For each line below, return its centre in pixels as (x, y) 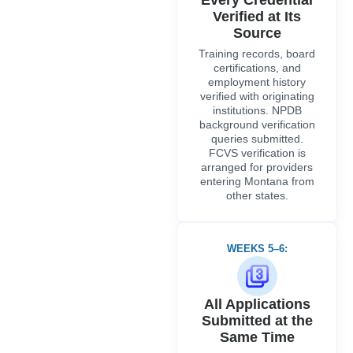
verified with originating (257, 96)
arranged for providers (257, 167)
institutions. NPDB (257, 110)
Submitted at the (257, 320)
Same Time (257, 337)
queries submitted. (257, 138)
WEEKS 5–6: (257, 248)
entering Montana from (257, 181)
